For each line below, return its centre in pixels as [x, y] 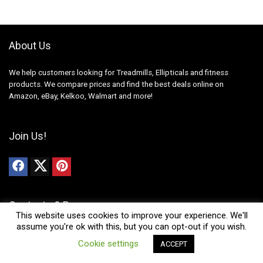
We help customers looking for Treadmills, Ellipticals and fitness [119, 73]
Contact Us [29, 249]
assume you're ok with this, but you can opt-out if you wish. [131, 227]
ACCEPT [173, 244]
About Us [30, 46]
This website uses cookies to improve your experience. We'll [131, 215]
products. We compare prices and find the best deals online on [116, 85]
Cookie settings [108, 244]
